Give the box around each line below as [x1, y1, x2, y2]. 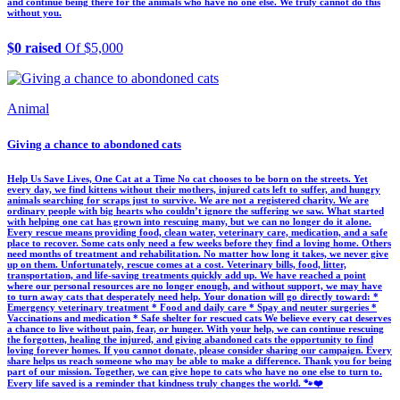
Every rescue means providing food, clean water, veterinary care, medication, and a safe [7, 227, 387, 238]
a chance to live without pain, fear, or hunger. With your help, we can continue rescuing [7, 323, 384, 335]
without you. [7, 7, 62, 19]
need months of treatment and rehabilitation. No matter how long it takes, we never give [7, 248, 388, 260]
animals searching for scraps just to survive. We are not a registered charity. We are [7, 195, 369, 206]
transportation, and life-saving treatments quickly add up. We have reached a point [7, 270, 366, 281]
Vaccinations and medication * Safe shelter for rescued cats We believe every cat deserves [7, 312, 391, 324]
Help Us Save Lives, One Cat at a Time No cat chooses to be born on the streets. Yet [7, 173, 368, 185]
